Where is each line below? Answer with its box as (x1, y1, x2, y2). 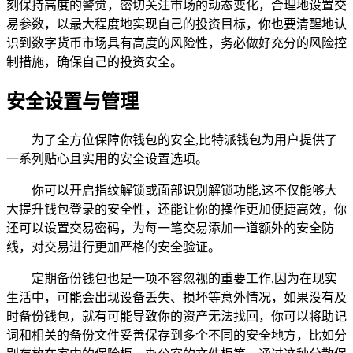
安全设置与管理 (6, 91, 139, 113)
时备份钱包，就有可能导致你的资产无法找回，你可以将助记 (6, 310, 347, 324)
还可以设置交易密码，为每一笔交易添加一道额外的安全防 (6, 221, 334, 236)
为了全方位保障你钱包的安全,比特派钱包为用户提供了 (32, 133, 337, 147)
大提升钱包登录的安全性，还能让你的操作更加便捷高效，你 (6, 203, 347, 217)
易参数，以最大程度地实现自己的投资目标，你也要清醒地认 (6, 17, 347, 32)
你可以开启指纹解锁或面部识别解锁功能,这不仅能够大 (32, 184, 337, 198)
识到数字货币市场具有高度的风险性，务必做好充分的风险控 (6, 36, 347, 50)
